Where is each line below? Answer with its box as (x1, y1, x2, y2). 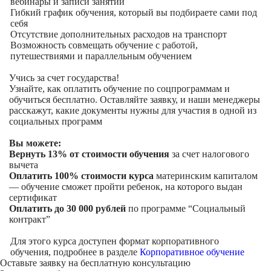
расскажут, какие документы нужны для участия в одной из (9, 105, 256, 116)
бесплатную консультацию (80, 258, 191, 268)
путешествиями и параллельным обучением (10, 51, 192, 61)
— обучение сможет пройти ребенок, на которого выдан (9, 181, 243, 192)
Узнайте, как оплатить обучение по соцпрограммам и (9, 83, 230, 94)
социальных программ (9, 116, 102, 126)
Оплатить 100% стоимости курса (9, 171, 154, 181)
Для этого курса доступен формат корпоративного (10, 236, 219, 246)
